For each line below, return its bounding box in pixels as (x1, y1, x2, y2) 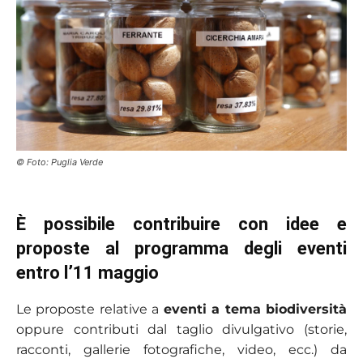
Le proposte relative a (16, 301, 164, 317)
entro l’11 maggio (16, 262, 159, 283)
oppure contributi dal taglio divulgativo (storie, (16, 321, 347, 337)
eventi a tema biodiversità (163, 301, 348, 317)
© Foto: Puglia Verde (16, 156, 103, 168)
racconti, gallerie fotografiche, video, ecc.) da (16, 341, 347, 357)
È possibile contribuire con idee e (16, 213, 347, 234)
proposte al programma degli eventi (16, 237, 347, 258)
